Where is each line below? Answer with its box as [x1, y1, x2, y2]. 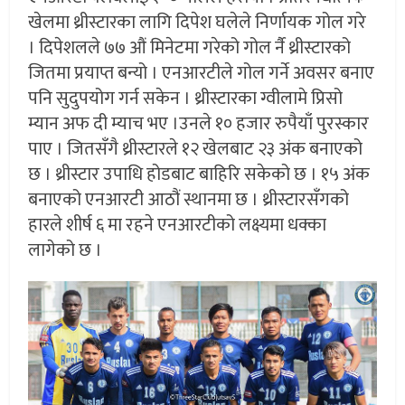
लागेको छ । [28, 235, 103, 267]
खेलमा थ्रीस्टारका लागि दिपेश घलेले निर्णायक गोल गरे [28, 7, 367, 39]
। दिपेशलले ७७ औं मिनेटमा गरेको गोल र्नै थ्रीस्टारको [28, 33, 352, 64]
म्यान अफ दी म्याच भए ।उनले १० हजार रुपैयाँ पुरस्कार [28, 108, 370, 140]
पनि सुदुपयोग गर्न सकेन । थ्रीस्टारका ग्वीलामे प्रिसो [28, 83, 344, 115]
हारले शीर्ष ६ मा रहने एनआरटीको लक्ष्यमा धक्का [28, 210, 327, 241]
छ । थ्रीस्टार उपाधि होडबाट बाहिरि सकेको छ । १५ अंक [28, 159, 371, 191]
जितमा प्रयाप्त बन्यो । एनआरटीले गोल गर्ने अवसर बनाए [28, 58, 375, 89]
